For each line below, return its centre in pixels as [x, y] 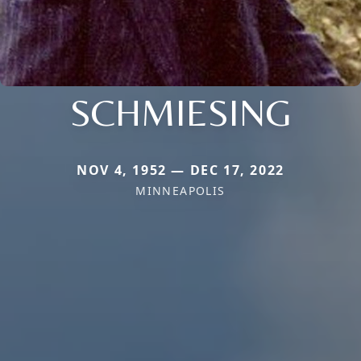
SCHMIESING [180, 112]
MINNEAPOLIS [180, 190]
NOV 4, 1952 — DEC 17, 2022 [180, 170]
